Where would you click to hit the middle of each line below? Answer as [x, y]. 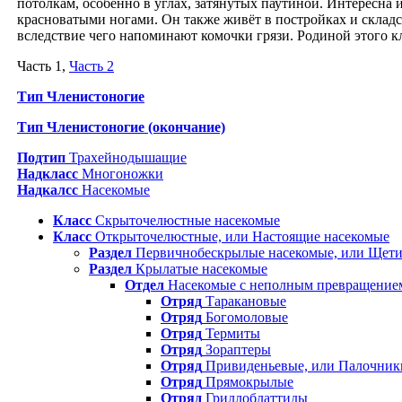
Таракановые [244, 301]
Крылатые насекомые [200, 269]
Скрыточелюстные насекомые [186, 221]
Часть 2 [92, 66]
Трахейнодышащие [126, 158]
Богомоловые [245, 318]
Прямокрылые [248, 382]
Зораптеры [236, 350]
